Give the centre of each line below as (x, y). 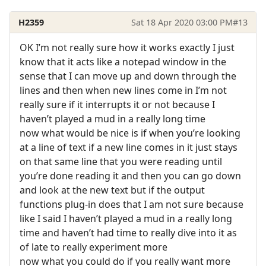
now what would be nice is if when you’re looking (130, 133)
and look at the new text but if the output (112, 190)
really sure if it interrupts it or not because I (117, 104)
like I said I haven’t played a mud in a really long (126, 218)
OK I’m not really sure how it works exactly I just (127, 47)
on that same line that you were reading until (121, 161)
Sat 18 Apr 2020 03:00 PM (182, 22)
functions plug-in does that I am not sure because (132, 204)
